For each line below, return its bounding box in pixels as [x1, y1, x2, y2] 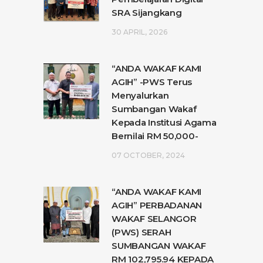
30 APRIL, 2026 [112, 28, 167, 37]
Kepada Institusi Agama [112, 117, 217, 129]
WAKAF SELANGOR [112, 213, 197, 225]
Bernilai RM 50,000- [112, 130, 198, 142]
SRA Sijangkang [112, 7, 182, 19]
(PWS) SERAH [112, 227, 171, 238]
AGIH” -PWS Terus [112, 76, 192, 88]
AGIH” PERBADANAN [112, 200, 202, 211]
